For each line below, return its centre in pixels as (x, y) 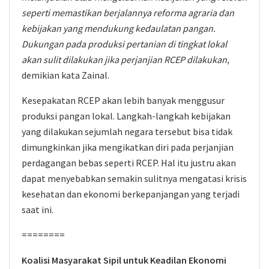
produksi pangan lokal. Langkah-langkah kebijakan (126, 116)
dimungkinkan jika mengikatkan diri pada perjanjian (128, 147)
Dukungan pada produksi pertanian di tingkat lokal (124, 44)
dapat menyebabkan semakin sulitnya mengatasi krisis (134, 178)
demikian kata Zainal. (65, 75)
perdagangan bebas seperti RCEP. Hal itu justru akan (129, 163)
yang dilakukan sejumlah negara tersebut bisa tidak (127, 131)
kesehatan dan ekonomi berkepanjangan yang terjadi (131, 194)
